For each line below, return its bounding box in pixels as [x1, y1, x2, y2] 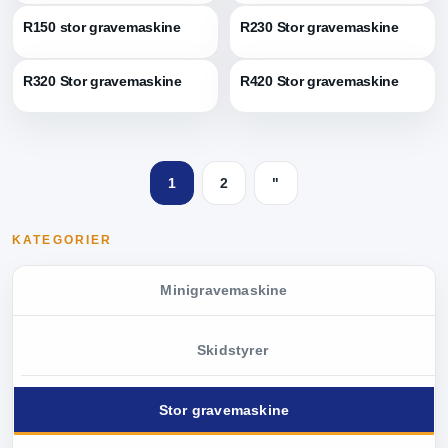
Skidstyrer [196, 342, 268, 358]
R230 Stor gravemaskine [240, 19, 399, 36]
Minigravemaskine [160, 282, 288, 298]
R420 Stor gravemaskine [240, 73, 399, 90]
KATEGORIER [12, 233, 113, 248]
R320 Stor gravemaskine [23, 73, 182, 90]
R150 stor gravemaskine [23, 19, 181, 36]
